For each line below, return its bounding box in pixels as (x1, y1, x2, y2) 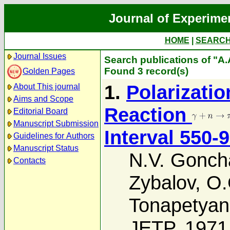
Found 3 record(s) (104, 66, 188, 76)
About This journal (13, 82, 80, 91)
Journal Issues (13, 52, 66, 61)
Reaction (104, 104, 192, 126)
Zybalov (129, 171, 195, 194)
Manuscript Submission (13, 119, 99, 128)
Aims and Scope (13, 94, 73, 103)
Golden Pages (23, 66, 75, 75)
